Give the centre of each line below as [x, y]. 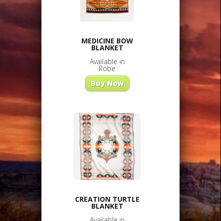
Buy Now [107, 83]
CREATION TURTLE [107, 199]
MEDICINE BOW [107, 40]
